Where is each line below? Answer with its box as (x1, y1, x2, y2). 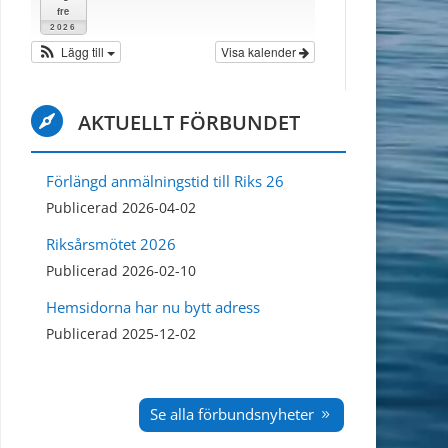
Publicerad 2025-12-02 (46, 325, 196, 344)
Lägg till (60, 43, 107, 61)
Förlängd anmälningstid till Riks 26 (46, 171, 284, 192)
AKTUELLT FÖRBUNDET (78, 109, 301, 137)
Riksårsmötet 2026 (46, 234, 176, 255)
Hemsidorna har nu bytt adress (46, 297, 260, 318)
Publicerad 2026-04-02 (46, 199, 196, 218)
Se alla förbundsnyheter (149, 404, 314, 425)
